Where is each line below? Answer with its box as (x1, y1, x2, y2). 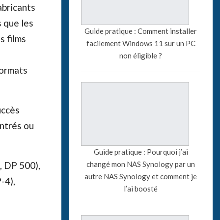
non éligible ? (119, 51, 163, 60)
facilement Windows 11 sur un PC (86, 38, 195, 48)
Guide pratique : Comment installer (84, 26, 197, 35)
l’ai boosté (124, 184, 158, 193)
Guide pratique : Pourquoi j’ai (93, 147, 188, 156)
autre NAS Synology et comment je (84, 171, 197, 181)
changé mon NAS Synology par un (86, 159, 195, 168)
